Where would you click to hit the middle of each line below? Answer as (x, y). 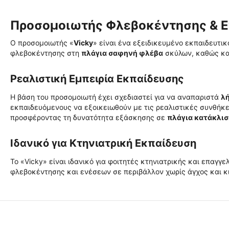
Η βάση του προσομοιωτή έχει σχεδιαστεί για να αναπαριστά (116, 97)
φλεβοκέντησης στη (46, 53)
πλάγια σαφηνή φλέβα (122, 53)
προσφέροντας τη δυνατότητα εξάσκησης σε (89, 117)
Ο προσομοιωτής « (42, 43)
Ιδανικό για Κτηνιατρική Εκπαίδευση (103, 143)
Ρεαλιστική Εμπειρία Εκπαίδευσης (97, 79)
